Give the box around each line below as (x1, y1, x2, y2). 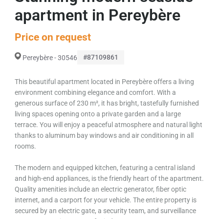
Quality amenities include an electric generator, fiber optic (15, 185, 186, 193)
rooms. (15, 142, 36, 150)
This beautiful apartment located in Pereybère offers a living (15, 78, 194, 86)
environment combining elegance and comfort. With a (15, 88, 176, 96)
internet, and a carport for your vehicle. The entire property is (15, 196, 197, 204)
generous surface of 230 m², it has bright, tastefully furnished (15, 99, 199, 107)
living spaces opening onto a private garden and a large (15, 110, 181, 118)
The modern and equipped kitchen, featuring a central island (15, 164, 195, 172)
